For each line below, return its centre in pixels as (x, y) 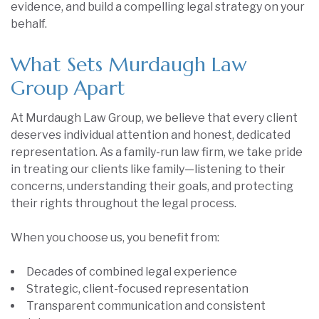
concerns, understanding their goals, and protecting (152, 186)
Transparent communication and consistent (146, 306)
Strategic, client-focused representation (137, 289)
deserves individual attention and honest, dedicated (151, 135)
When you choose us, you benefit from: (115, 237)
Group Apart (68, 88)
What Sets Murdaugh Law (129, 64)
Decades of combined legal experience (132, 272)
